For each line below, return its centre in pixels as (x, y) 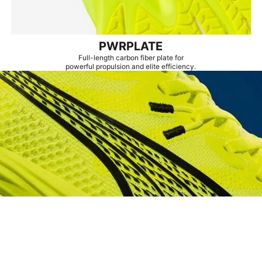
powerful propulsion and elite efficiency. (131, 66)
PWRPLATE (131, 46)
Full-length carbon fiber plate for (131, 57)
